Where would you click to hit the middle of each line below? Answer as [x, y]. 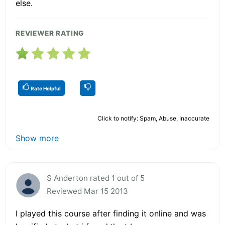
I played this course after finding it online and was [111, 213]
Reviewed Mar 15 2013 [87, 191]
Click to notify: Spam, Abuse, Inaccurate [153, 118]
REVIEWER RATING [50, 33]
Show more [37, 138]
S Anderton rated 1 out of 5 [96, 178]
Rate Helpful [45, 88]
